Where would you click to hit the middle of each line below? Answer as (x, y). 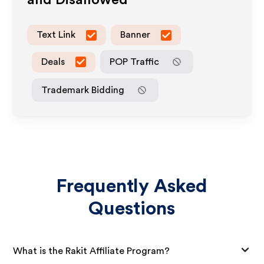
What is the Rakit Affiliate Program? (92, 251)
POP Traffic (135, 62)
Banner (136, 35)
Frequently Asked (132, 186)
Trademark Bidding (83, 90)
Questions (132, 209)
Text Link (56, 35)
